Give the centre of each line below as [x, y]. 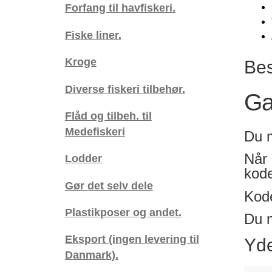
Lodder [83, 158]
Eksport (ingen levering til [132, 239]
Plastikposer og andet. [123, 212]
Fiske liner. [93, 35]
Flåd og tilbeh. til [108, 115]
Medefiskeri [95, 131]
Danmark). [91, 255]
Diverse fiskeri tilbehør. [125, 89]
